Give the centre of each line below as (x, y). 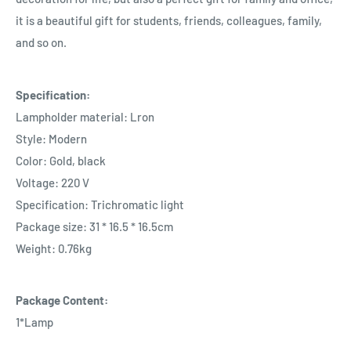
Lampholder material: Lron (85, 116)
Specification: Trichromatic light (100, 204)
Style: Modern (51, 138)
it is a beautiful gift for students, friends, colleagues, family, (169, 21)
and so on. (41, 43)
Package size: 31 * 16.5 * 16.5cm (94, 226)
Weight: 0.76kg (54, 248)
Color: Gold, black (61, 160)
